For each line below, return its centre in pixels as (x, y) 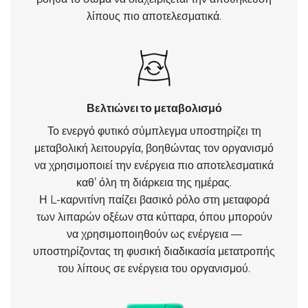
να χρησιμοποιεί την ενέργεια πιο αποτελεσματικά (154, 165)
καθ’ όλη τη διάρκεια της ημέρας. (154, 183)
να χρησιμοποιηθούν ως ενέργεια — (154, 234)
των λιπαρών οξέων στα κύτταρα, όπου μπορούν (154, 217)
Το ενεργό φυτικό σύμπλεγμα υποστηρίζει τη (154, 131)
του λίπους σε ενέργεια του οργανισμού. (154, 268)
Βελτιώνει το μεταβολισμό (154, 108)
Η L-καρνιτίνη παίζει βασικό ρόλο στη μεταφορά (154, 200)
